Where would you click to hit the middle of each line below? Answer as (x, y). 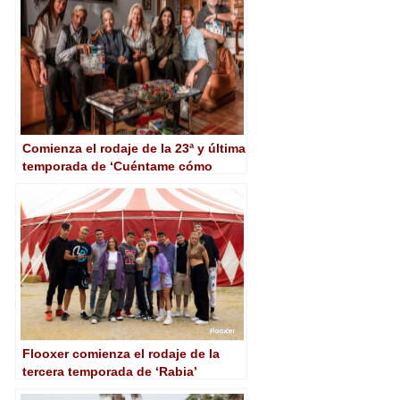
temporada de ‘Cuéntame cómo (117, 166)
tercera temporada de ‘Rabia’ (110, 371)
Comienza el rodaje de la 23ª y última (134, 148)
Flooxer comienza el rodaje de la (121, 353)
